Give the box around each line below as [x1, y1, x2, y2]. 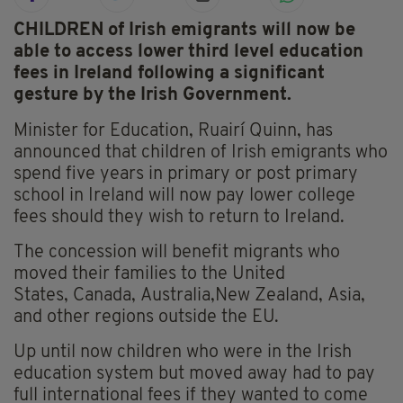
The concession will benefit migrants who [13, 244, 340, 263]
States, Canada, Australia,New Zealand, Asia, [13, 287, 365, 306]
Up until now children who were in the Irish [13, 344, 352, 363]
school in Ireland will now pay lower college [13, 187, 355, 206]
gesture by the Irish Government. [13, 86, 291, 105]
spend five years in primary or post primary [13, 166, 358, 184]
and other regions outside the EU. [13, 309, 279, 327]
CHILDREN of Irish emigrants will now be [13, 22, 355, 40]
